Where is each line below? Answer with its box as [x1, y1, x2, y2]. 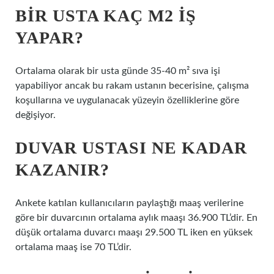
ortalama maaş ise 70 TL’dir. [15, 242, 131, 252]
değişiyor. [15, 110, 56, 120]
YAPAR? [15, 28, 84, 47]
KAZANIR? [15, 160, 109, 179]
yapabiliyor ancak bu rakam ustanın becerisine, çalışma [15, 81, 249, 91]
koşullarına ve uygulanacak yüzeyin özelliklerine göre [15, 95, 239, 105]
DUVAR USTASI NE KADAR [15, 138, 247, 157]
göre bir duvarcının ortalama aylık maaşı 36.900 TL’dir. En [15, 213, 257, 223]
